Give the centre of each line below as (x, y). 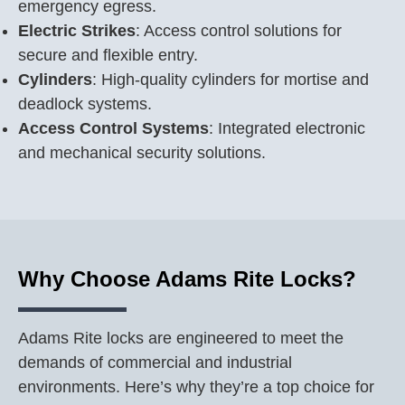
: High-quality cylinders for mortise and (231, 80)
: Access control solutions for (239, 31)
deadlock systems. (85, 104)
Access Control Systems (113, 128)
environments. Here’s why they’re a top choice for (196, 387)
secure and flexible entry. (108, 55)
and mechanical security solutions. (142, 153)
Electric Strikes (77, 31)
